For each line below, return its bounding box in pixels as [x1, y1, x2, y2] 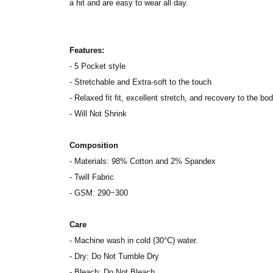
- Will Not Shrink [69, 109, 127, 118]
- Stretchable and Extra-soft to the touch [69, 77, 211, 87]
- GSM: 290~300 [69, 188, 128, 197]
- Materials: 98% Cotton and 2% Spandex [69, 157, 216, 166]
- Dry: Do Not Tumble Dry [69, 252, 159, 261]
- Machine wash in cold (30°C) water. [69, 236, 198, 245]
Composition [69, 141, 118, 150]
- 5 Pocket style [69, 62, 126, 71]
